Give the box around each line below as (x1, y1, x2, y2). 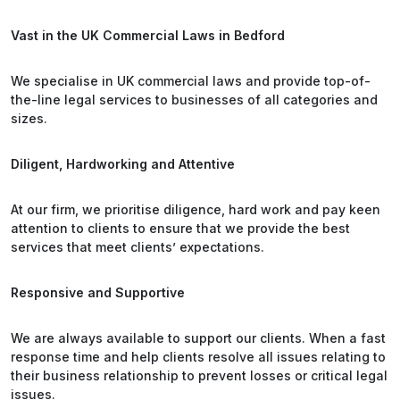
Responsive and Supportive (11, 285, 185, 300)
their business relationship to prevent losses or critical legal (11, 368, 387, 383)
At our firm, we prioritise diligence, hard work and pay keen (11, 202, 380, 217)
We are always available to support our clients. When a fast (11, 330, 386, 346)
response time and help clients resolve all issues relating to (11, 349, 386, 364)
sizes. (11, 111, 47, 126)
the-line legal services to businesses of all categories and (11, 92, 378, 107)
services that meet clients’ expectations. (11, 239, 264, 254)
